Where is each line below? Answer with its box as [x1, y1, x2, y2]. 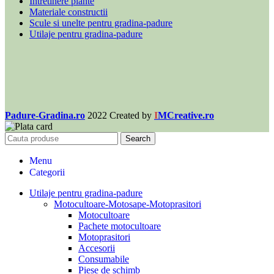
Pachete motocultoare [78, 220, 161, 231]
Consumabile [78, 253, 129, 264]
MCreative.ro [158, 109, 214, 120]
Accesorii [78, 242, 115, 253]
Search [125, 133, 150, 143]
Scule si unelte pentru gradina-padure [29, 17, 172, 28]
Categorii [29, 166, 65, 177]
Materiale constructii [29, 6, 108, 17]
